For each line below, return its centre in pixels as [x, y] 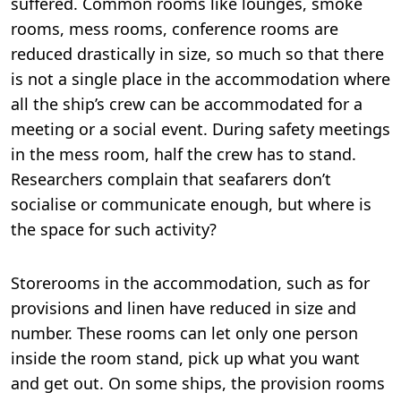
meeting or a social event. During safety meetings [200, 128]
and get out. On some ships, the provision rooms [198, 383]
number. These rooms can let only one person [184, 333]
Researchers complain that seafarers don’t [171, 179]
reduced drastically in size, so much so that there [197, 53]
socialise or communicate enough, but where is [191, 204]
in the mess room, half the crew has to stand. [183, 154]
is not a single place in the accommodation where [200, 78]
